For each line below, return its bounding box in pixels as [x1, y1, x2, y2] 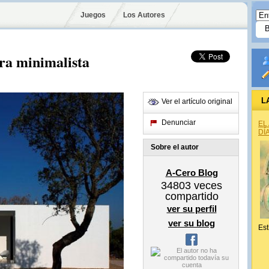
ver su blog [168, 218, 215, 228]
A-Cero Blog [165, 168, 218, 178]
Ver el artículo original [162, 97, 232, 106]
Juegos [80, 11, 106, 19]
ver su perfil [166, 204, 217, 214]
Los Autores [122, 11, 165, 19]
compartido [165, 190, 219, 202]
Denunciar [162, 118, 196, 127]
